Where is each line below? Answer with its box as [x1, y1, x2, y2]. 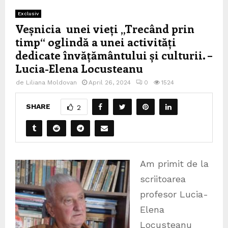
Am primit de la [139, 158, 209, 169]
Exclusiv [18, 11, 39, 17]
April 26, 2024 [89, 79, 131, 87]
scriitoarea [139, 174, 186, 185]
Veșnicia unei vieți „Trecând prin [15, 21, 194, 37]
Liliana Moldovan [26, 79, 77, 87]
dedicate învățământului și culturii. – [15, 47, 212, 63]
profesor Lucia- [139, 189, 208, 200]
